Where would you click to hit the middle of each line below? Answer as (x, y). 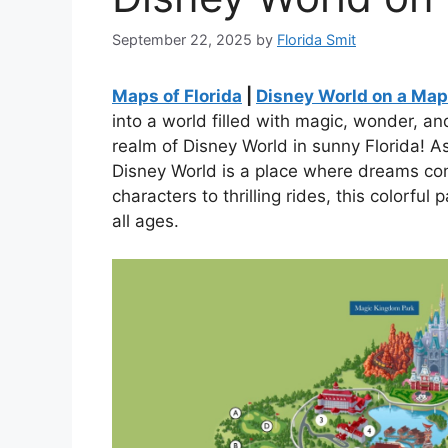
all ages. (145, 220)
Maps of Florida (177, 95)
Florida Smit (316, 39)
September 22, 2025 (182, 39)
